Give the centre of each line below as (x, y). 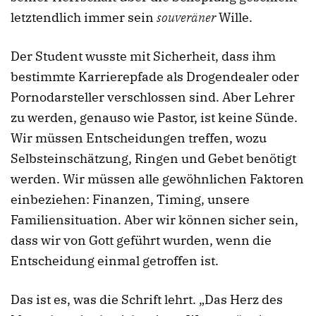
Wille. (234, 17)
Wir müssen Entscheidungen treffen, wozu (139, 138)
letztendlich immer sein (84, 17)
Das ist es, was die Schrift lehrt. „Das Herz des (147, 300)
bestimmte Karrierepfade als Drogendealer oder (155, 76)
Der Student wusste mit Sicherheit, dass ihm (143, 56)
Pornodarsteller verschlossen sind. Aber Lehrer (153, 97)
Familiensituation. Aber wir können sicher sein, (154, 219)
